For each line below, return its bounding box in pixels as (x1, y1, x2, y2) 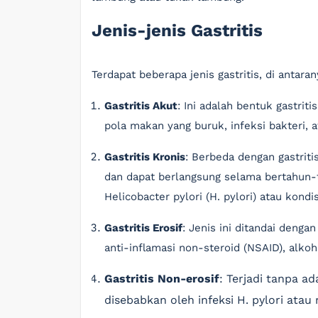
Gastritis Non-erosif (104, 272, 219, 285)
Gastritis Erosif (104, 221, 182, 234)
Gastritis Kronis (104, 150, 185, 163)
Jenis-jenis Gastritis (92, 21, 263, 40)
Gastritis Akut (104, 99, 177, 112)
